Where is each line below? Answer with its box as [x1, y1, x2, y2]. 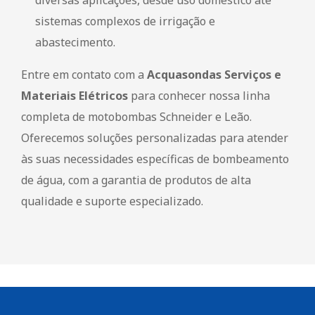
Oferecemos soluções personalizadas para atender [21, 129, 288, 146]
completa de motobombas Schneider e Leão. [21, 108, 252, 124]
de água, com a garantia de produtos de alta [21, 172, 251, 188]
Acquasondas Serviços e [147, 66, 281, 82]
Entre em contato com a [21, 66, 147, 82]
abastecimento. [35, 34, 115, 50]
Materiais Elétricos [21, 87, 128, 103]
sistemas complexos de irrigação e [35, 13, 215, 29]
